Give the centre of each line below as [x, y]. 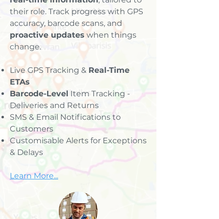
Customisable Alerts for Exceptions [78, 141]
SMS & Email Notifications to [65, 117]
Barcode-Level [39, 94]
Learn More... [34, 176]
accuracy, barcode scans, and [66, 23]
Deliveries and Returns [54, 105]
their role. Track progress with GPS [77, 11]
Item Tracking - [99, 94]
